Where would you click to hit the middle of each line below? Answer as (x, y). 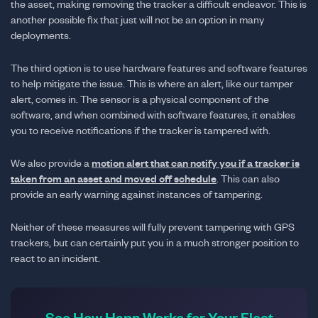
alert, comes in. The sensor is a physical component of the (140, 99)
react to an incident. (55, 258)
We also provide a (51, 163)
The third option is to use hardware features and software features (159, 68)
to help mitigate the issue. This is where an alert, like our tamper (152, 83)
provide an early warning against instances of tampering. (137, 194)
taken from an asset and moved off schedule (114, 179)
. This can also (248, 179)
